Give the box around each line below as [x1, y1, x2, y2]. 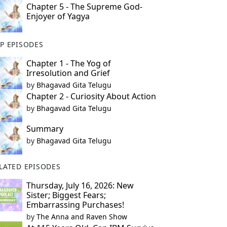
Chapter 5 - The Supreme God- [26, 1, 142, 12]
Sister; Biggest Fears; [26, 190, 106, 201]
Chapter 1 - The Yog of [26, 58, 111, 69]
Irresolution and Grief [26, 67, 110, 79]
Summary [26, 123, 63, 134]
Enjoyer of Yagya [26, 11, 90, 22]
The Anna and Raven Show [36, 212, 127, 221]
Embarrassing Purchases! [26, 199, 124, 210]
